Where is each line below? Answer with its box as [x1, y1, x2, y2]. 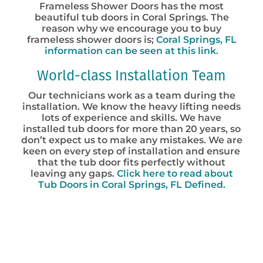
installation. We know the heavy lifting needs [22, 101, 241, 112]
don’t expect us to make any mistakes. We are [21, 134, 242, 146]
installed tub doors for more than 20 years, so [22, 123, 241, 134]
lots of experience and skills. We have [42, 112, 221, 123]
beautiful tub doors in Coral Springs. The [34, 12, 229, 23]
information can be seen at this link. [45, 45, 218, 56]
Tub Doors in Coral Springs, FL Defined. [38, 179, 225, 190]
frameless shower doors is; [26, 34, 156, 45]
